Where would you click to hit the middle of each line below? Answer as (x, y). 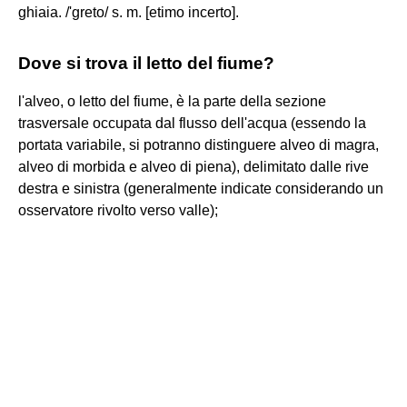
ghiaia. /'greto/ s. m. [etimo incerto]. (129, 12)
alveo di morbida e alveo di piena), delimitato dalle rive (194, 166)
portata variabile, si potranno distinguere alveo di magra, (199, 144)
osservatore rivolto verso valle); (118, 210)
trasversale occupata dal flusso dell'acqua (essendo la (192, 123)
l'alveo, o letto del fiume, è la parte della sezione (172, 101)
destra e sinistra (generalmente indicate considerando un (201, 188)
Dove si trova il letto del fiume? (146, 63)
